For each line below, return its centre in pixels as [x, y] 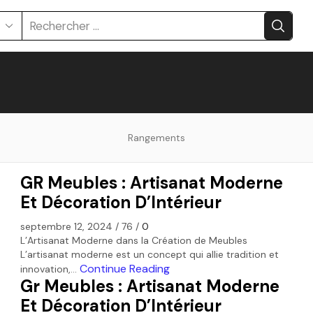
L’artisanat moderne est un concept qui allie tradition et [150, 254]
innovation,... [50, 269]
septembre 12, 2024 [66, 226]
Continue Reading [125, 268]
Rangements [156, 138]
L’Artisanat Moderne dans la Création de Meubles [134, 240]
